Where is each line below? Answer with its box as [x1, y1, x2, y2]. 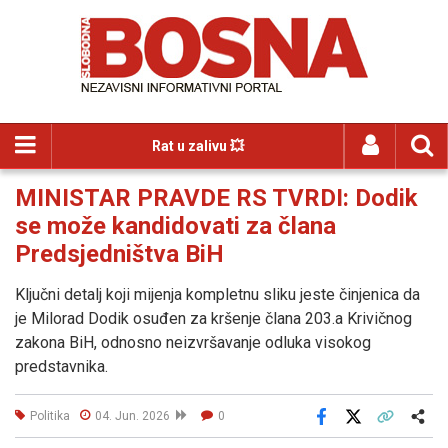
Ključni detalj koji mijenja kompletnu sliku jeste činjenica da [15, 285, 420, 304]
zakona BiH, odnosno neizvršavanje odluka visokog [15, 333, 371, 352]
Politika [30, 408, 70, 423]
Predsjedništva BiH [15, 240, 224, 268]
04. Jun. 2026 [95, 408, 176, 423]
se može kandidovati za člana [15, 212, 336, 240]
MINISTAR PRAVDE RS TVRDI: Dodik [15, 184, 418, 212]
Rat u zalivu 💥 [151, 138, 244, 154]
